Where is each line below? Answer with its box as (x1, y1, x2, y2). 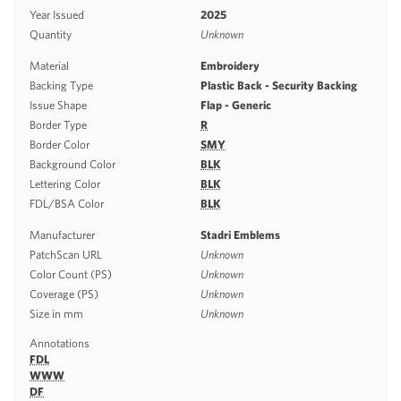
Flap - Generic (200, 98, 274, 112)
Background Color (30, 157, 115, 171)
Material (30, 58, 69, 73)
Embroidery (200, 58, 260, 73)
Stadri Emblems (200, 227, 280, 242)
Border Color (30, 137, 90, 151)
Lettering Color (30, 176, 100, 191)
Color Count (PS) (30, 267, 112, 281)
